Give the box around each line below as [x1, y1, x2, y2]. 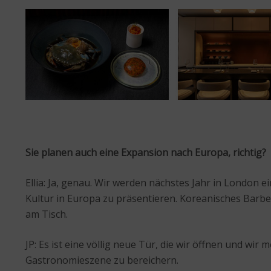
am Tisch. [25, 207, 68, 221]
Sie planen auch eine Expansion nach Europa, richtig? [25, 146, 266, 160]
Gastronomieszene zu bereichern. [25, 253, 178, 267]
